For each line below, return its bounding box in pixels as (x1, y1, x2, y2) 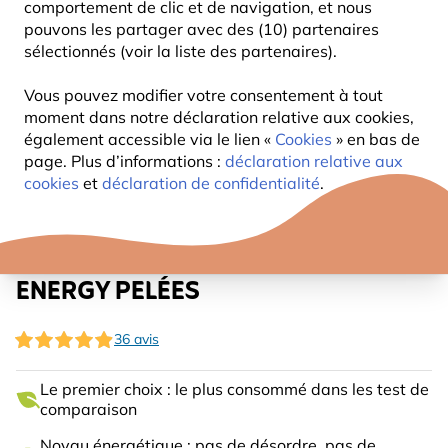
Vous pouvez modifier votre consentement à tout (24, 85, 383, 105)
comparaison (40, 399, 137, 419)
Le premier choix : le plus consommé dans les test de (40, 379, 429, 399)
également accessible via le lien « (24, 129, 275, 149)
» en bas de (336, 129, 420, 149)
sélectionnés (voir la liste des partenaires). (24, 41, 337, 61)
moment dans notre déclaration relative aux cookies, (24, 107, 414, 127)
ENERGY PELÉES (16, 270, 200, 315)
